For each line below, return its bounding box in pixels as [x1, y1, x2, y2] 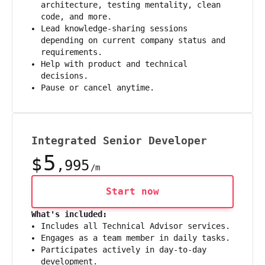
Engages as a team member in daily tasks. [41, 232, 230, 243]
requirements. [41, 47, 102, 57]
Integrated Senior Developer [31, 134, 207, 147]
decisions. [41, 70, 88, 80]
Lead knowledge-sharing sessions [41, 23, 188, 33]
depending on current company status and [41, 35, 225, 45]
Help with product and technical [41, 59, 188, 69]
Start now [106, 185, 159, 197]
